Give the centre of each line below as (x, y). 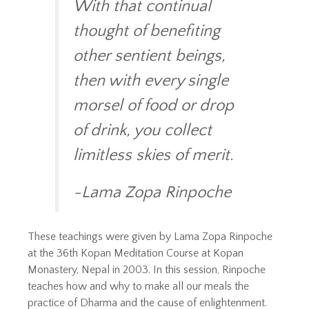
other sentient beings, (149, 56)
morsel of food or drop (153, 105)
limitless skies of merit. (153, 155)
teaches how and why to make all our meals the (138, 286)
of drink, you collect (142, 130)
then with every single (151, 80)
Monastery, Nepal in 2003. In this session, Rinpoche (147, 270)
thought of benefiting (147, 31)
